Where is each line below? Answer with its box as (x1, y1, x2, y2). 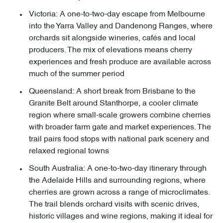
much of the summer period (29, 70, 124, 79)
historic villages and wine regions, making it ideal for (29, 213, 213, 221)
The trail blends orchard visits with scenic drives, (29, 201, 199, 209)
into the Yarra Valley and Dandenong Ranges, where (29, 22, 213, 31)
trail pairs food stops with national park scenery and (29, 135, 209, 144)
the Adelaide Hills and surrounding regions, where (29, 177, 206, 185)
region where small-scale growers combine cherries (29, 111, 211, 120)
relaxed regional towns (29, 147, 109, 156)
